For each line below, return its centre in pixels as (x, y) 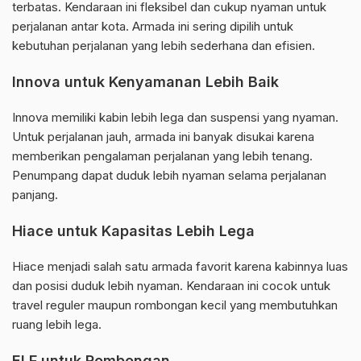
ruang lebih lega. (57, 325)
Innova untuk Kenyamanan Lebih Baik (145, 82)
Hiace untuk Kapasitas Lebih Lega (133, 231)
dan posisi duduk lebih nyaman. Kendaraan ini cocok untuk (171, 286)
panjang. (35, 195)
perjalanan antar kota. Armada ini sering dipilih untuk (153, 27)
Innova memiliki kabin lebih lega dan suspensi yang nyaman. (175, 118)
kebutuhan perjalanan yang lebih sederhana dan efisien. (164, 46)
